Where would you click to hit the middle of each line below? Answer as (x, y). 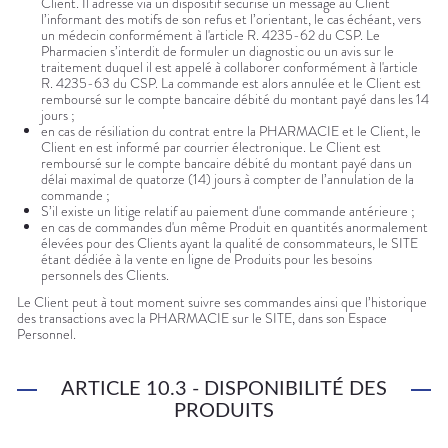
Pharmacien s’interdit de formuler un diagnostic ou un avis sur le (217, 51)
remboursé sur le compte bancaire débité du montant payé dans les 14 (235, 99)
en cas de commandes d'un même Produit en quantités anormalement (234, 227)
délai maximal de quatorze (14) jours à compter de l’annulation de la (227, 179)
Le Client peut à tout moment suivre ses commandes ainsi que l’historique (222, 302)
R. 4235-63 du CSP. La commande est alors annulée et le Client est (231, 83)
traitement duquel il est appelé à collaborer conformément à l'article (229, 67)
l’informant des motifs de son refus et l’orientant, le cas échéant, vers (231, 19)
